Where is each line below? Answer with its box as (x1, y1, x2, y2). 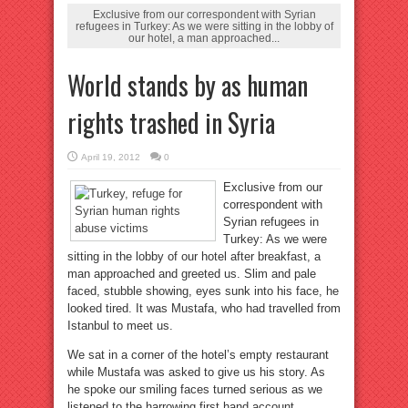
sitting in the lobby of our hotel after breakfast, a (67, 250, 321, 263)
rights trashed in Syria (67, 104, 275, 141)
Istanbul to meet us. (67, 319, 173, 332)
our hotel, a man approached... (128, 32, 280, 44)
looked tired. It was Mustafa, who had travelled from (67, 301, 341, 315)
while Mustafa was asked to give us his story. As (67, 365, 325, 379)
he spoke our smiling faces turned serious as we (67, 382, 322, 396)
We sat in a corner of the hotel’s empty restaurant (67, 348, 329, 362)
